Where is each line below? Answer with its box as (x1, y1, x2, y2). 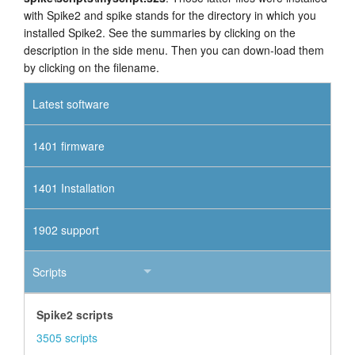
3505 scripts (36, 329, 97, 345)
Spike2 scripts (36, 306, 113, 323)
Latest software (32, 95, 109, 112)
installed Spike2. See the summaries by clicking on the (24, 24, 296, 40)
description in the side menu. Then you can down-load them (24, 41, 324, 58)
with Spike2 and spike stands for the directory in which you (24, 6, 316, 23)
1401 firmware (32, 137, 105, 154)
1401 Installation (32, 179, 115, 196)
